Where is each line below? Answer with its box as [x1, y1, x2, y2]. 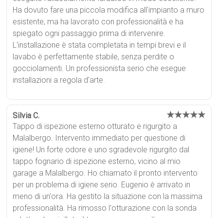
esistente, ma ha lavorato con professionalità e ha [13, 17, 184, 26]
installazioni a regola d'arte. [13, 75, 106, 85]
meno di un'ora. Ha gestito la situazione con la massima [13, 191, 203, 201]
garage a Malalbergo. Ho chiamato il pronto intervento [13, 168, 198, 178]
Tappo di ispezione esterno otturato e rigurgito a [13, 121, 178, 131]
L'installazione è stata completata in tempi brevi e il [13, 40, 186, 50]
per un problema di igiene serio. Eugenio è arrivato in [13, 180, 191, 189]
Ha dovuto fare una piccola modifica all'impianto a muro [13, 5, 205, 15]
